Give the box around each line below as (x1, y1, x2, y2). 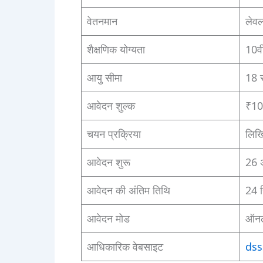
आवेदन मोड (86, 211, 130, 226)
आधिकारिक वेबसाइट (86, 240, 163, 254)
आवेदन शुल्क (86, 99, 135, 113)
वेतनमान (86, 14, 117, 29)
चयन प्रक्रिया (86, 127, 141, 141)
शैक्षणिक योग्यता (86, 42, 145, 57)
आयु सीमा (86, 70, 122, 85)
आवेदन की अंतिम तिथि (86, 183, 170, 198)
